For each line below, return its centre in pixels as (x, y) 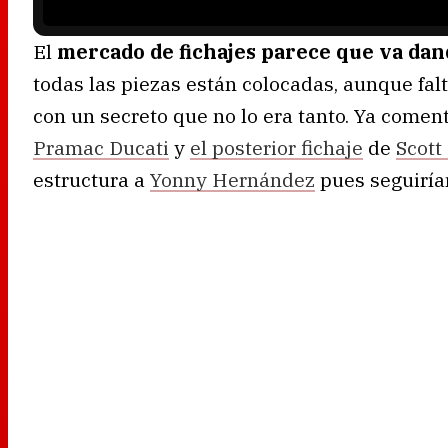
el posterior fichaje (276, 147)
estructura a (91, 179)
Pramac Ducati (101, 147)
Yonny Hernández (232, 179)
